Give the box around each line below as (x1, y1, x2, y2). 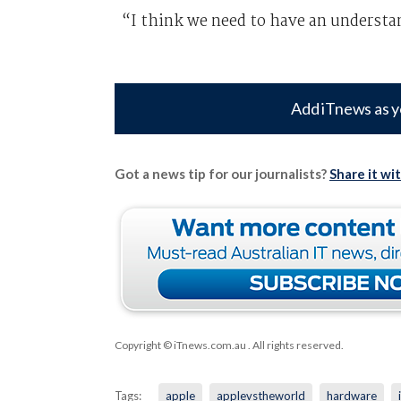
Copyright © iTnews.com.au (114, 337, 246, 352)
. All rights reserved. (245, 337, 344, 352)
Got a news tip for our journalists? (114, 165, 329, 182)
